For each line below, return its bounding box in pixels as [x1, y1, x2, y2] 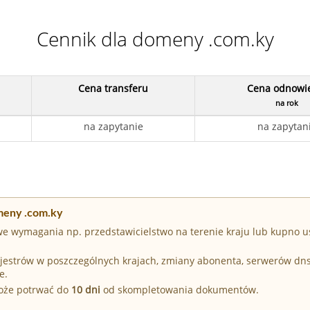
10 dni [71, 283, 100, 297]
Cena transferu [78, 81, 148, 95]
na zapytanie [83, 119, 143, 133]
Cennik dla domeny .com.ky [36, 25, 274, 52]
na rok [275, 97, 298, 108]
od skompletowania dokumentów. [100, 283, 259, 297]
